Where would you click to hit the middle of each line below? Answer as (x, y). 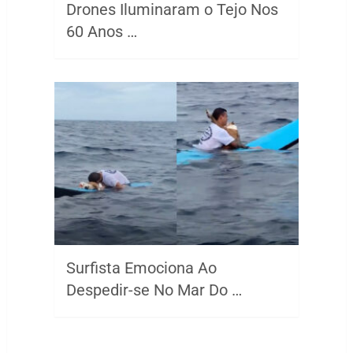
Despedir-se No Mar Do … (154, 290)
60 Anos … (101, 31)
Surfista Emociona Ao (141, 268)
